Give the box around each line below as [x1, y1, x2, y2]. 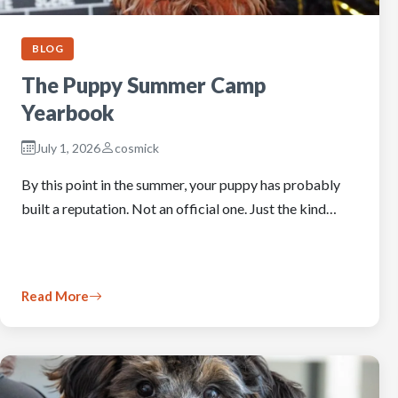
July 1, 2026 [36, 139, 100, 155]
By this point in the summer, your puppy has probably [21, 176, 340, 193]
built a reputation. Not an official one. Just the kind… [21, 200, 337, 217]
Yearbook [21, 99, 115, 125]
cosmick [115, 139, 159, 155]
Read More [21, 288, 89, 304]
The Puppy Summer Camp [21, 72, 266, 98]
